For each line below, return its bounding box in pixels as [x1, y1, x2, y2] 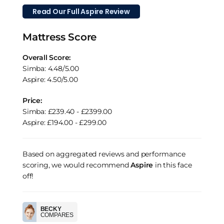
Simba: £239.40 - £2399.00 [22, 106, 112, 116]
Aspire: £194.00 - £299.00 [22, 117, 106, 127]
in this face [153, 160, 192, 169]
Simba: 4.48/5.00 [22, 63, 79, 73]
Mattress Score [22, 31, 97, 43]
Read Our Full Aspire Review [32, 6, 130, 17]
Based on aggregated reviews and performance [22, 149, 185, 158]
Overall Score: [22, 52, 71, 62]
